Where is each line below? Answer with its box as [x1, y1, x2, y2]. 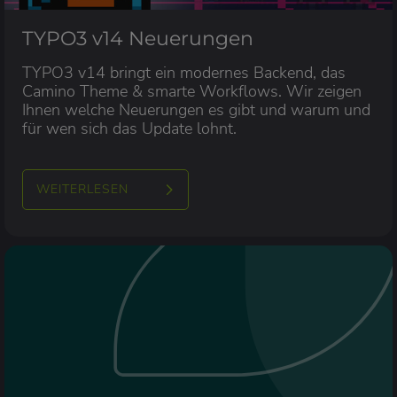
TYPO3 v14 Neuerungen [22, 26, 253, 51]
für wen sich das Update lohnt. [22, 117, 237, 139]
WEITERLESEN [36, 180, 128, 198]
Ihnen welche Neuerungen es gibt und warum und [22, 98, 370, 121]
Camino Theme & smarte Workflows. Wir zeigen [22, 80, 362, 102]
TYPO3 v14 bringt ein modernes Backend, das [22, 61, 346, 83]
